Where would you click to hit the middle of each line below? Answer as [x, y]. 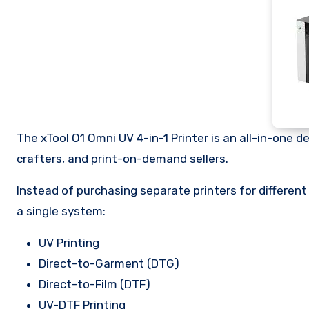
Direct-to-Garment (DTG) [109, 263]
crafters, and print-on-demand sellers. [122, 159]
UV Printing [69, 243]
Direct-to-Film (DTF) [94, 284]
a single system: [61, 211]
